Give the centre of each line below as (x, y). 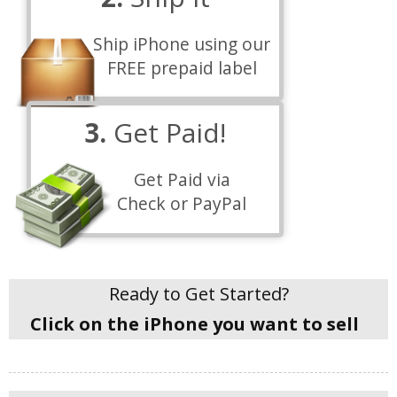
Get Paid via (182, 180)
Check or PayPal (182, 204)
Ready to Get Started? (198, 293)
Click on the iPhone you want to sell (194, 323)
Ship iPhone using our (182, 44)
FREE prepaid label (182, 68)
